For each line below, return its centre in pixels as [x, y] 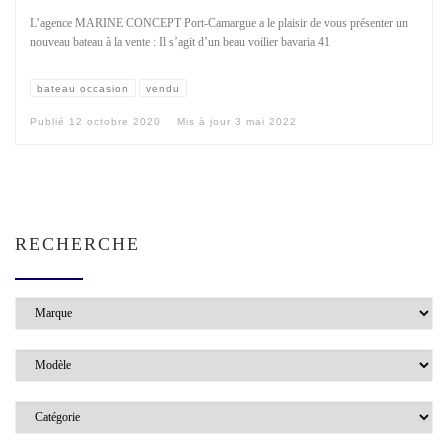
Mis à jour [206, 121]
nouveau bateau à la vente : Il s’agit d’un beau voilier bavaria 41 [180, 43]
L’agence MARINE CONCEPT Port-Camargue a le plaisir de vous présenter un [219, 24]
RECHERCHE [77, 243]
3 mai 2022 [266, 121]
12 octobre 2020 [115, 121]
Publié [49, 121]
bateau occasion [83, 88]
